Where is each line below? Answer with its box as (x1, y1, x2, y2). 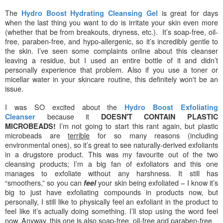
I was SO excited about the (5, 101, 125, 112)
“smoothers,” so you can (5, 177, 84, 188)
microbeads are (5, 129, 68, 140)
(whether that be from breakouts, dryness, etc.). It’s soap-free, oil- (5, 26, 218, 37)
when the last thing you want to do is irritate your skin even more (5, 16, 218, 27)
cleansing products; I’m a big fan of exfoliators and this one (5, 158, 218, 169)
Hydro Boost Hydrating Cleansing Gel (21, 7, 158, 18)
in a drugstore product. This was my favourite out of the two (5, 148, 218, 159)
